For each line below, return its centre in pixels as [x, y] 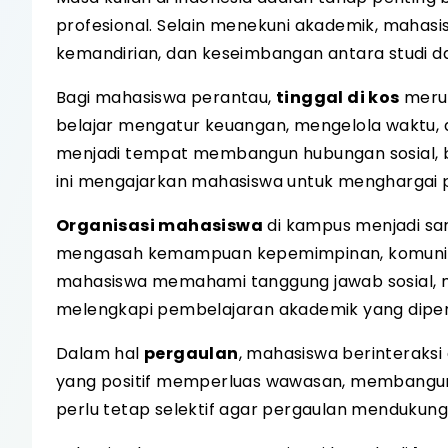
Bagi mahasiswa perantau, [166, 97]
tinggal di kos [338, 97]
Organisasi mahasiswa [159, 225]
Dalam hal [100, 353]
